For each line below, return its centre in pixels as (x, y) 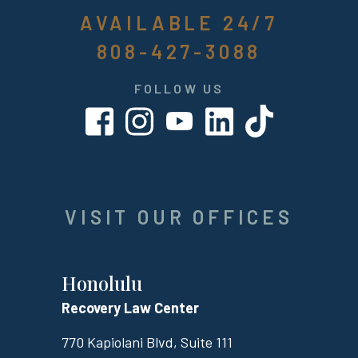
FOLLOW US (179, 89)
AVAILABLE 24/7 (179, 23)
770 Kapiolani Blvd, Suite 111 (147, 342)
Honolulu (101, 283)
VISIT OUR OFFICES (179, 217)
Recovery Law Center (130, 308)
